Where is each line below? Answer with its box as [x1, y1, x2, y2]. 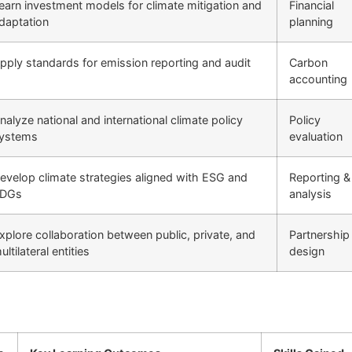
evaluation [289, 129, 343, 143]
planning [289, 14, 333, 28]
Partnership [289, 227, 350, 241]
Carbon [289, 55, 328, 69]
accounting [289, 71, 347, 86]
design [289, 244, 324, 258]
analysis [289, 186, 332, 200]
